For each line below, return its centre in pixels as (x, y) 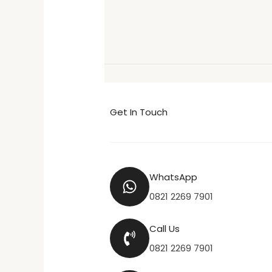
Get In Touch (139, 112)
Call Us (165, 228)
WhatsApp (174, 177)
